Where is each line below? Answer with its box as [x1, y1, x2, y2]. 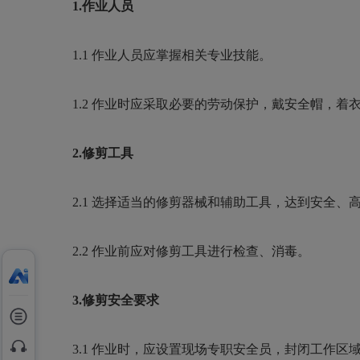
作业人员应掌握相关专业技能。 [92, 48, 272, 62]
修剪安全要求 [82, 293, 159, 307]
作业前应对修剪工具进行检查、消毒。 [92, 244, 310, 258]
